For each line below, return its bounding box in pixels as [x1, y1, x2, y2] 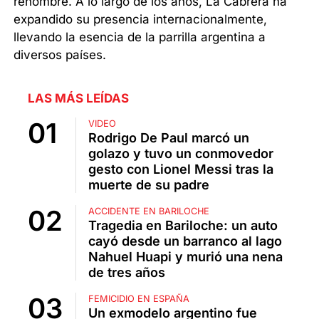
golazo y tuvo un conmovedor [88, 145, 273, 161]
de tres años [88, 264, 165, 280]
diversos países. [14, 47, 107, 62]
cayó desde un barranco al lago [88, 233, 282, 249]
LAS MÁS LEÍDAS [28, 90, 129, 105]
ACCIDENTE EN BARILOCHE [88, 205, 209, 216]
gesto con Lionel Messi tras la [88, 161, 273, 177]
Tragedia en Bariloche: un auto [88, 217, 278, 233]
